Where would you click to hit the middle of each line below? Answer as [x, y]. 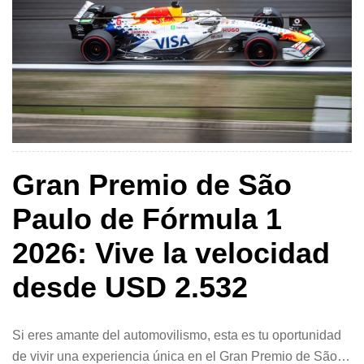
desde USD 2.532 [130, 287]
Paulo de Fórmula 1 [147, 219]
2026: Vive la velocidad [171, 253]
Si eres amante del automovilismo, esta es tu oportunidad [177, 335]
